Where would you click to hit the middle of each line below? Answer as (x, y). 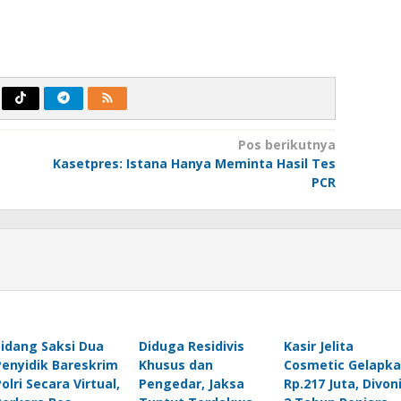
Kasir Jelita (318, 346)
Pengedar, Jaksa (191, 383)
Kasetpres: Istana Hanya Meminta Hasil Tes (194, 163)
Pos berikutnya (286, 144)
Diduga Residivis (191, 346)
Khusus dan (175, 364)
